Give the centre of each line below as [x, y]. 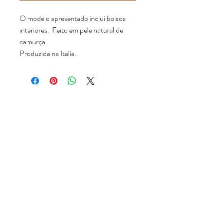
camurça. [33, 42]
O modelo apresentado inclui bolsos [73, 18]
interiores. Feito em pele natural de [71, 30]
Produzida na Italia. [48, 54]
